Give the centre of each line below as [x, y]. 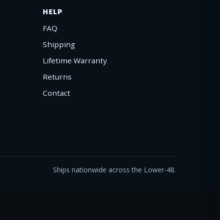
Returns [57, 76]
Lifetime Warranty [75, 60]
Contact [56, 93]
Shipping [59, 44]
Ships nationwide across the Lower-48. [114, 170]
